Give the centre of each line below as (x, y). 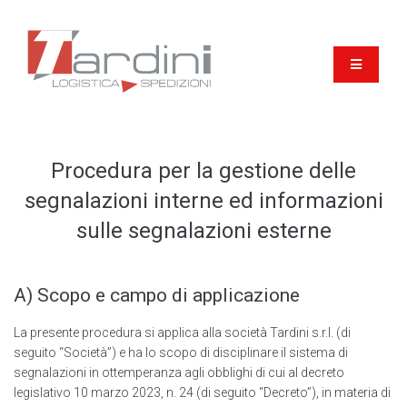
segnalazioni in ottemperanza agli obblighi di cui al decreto (179, 373)
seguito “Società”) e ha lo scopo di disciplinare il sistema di (181, 353)
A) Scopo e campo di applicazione (157, 296)
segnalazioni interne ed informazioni (203, 201)
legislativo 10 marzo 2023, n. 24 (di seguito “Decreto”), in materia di (202, 393)
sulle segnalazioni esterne (203, 231)
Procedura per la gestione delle (203, 171)
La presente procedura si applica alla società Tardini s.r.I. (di (182, 333)
